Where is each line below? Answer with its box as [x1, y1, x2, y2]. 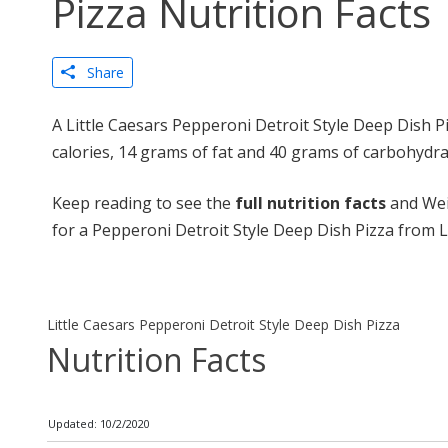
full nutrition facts [235, 192, 386, 214]
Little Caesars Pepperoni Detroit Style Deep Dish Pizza [47, 315, 400, 335]
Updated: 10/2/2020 [48, 416, 150, 432]
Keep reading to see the [52, 192, 235, 214]
